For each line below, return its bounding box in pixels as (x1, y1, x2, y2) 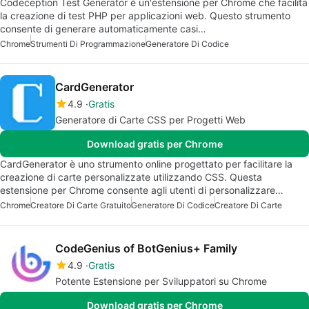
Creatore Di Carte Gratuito (30, 199, 131, 210)
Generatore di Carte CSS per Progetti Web (55, 113, 246, 126)
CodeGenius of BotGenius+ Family (55, 241, 237, 255)
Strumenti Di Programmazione (30, 38, 146, 49)
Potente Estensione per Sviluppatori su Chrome (55, 275, 267, 287)
